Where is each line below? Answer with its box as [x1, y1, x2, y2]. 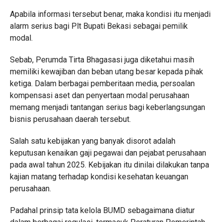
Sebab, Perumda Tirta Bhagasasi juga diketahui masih [9, 55, 194, 64]
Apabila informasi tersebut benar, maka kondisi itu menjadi [9, 9, 211, 19]
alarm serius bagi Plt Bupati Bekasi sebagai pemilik [9, 21, 188, 31]
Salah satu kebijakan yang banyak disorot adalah [9, 136, 175, 146]
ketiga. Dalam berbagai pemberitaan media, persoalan [9, 79, 195, 88]
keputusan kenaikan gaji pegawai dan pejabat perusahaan [9, 148, 206, 158]
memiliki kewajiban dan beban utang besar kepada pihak [9, 67, 203, 76]
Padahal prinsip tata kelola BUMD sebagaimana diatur [9, 206, 195, 215]
